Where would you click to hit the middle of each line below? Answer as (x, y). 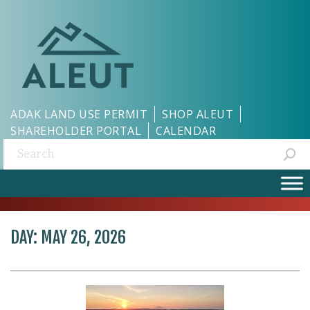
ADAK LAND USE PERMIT (79, 114)
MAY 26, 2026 (83, 237)
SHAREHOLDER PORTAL (76, 131)
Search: (25, 148)
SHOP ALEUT (198, 114)
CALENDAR (186, 131)
